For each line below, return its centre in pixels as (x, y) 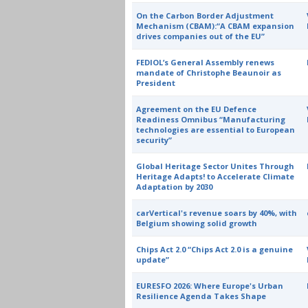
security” (154, 140)
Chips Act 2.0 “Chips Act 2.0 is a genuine (215, 249)
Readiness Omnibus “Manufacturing (211, 119)
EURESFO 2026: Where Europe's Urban (210, 286)
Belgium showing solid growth (197, 223)
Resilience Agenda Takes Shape (201, 296)
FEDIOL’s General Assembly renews (206, 62)
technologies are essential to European (216, 130)
